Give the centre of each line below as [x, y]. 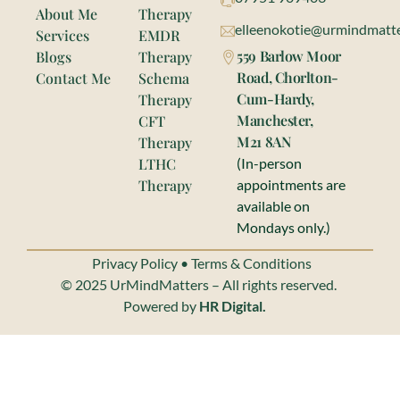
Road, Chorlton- [287, 77]
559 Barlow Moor [289, 55]
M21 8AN [264, 141]
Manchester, [275, 120]
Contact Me [74, 78]
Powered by [161, 305]
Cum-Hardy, [275, 98]
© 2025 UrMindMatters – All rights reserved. [200, 284]
